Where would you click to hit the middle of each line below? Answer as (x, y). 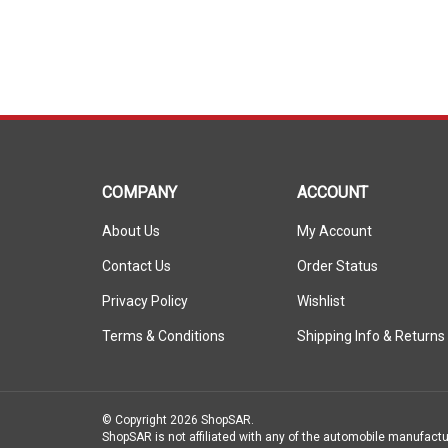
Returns (420, 318)
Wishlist (321, 283)
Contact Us (136, 248)
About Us (131, 213)
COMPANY (139, 174)
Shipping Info (338, 318)
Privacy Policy (145, 283)
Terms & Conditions (163, 318)
